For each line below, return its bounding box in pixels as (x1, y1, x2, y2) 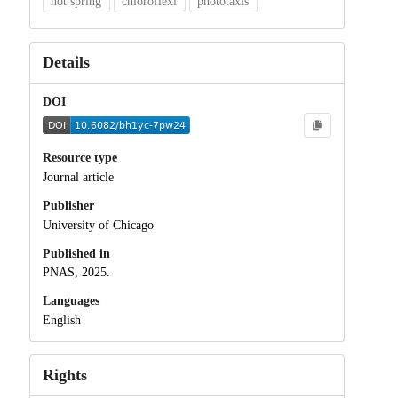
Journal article (42, 170, 114, 184)
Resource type (42, 151, 117, 165)
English (42, 314, 81, 328)
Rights (42, 366, 87, 385)
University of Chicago (42, 218, 154, 232)
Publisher (42, 198, 94, 212)
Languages (42, 294, 99, 308)
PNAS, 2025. (42, 266, 110, 280)
